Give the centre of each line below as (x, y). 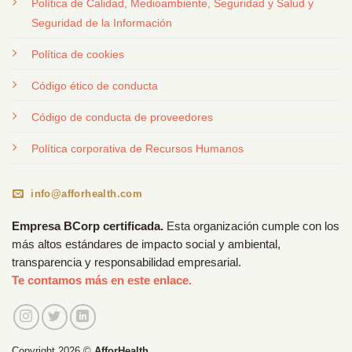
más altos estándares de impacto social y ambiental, (146, 245)
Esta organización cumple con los (251, 227)
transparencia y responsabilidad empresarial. (126, 263)
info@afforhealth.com (87, 194)
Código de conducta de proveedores (122, 117)
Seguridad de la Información (102, 23)
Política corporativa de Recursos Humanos (137, 149)
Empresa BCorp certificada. (88, 227)
